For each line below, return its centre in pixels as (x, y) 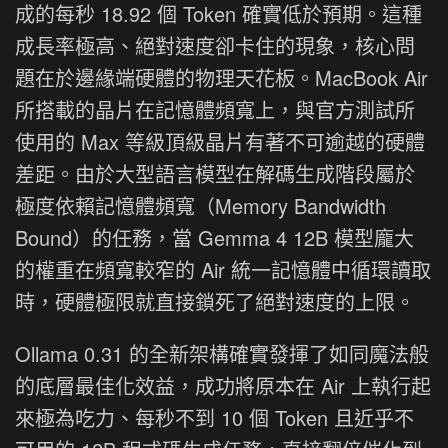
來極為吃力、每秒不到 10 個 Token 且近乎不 (214, 418)
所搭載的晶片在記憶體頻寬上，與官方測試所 (215, 110)
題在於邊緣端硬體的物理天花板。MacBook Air (221, 78)
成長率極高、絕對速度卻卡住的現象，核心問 (215, 46)
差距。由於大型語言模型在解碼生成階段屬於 (215, 174)
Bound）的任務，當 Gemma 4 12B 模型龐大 (214, 238)
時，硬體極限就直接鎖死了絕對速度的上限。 (215, 302)
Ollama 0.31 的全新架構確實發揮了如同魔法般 (222, 354)
